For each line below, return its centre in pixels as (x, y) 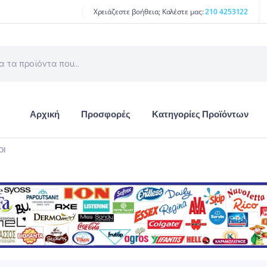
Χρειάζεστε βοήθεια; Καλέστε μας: (149, 11)
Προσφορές (106, 114)
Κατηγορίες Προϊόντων (200, 114)
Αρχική (45, 114)
